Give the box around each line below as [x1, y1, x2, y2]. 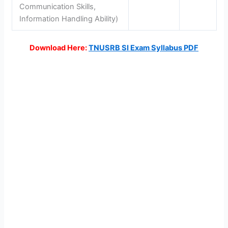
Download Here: [30, 43, 87, 52]
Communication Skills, [19, 2, 96, 11]
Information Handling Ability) [19, 14, 119, 23]
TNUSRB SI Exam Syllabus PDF [89, 43, 198, 52]
